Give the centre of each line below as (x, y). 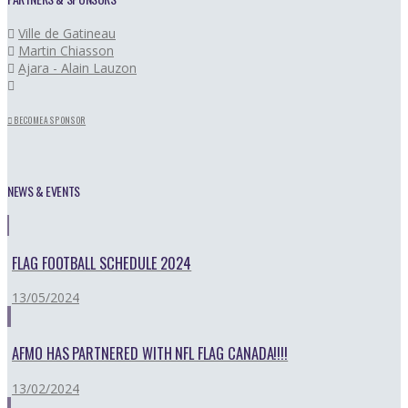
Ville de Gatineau (67, 34)
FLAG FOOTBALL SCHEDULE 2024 (102, 262)
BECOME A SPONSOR (49, 121)
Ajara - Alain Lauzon (77, 68)
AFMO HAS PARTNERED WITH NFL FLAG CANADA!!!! (150, 353)
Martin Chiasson (66, 51)
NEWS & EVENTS (44, 190)
